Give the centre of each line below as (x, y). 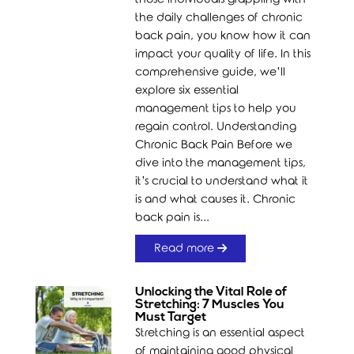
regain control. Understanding (216, 127)
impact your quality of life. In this (223, 54)
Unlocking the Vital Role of (211, 292)
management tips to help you (216, 109)
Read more (186, 249)
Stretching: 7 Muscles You (210, 305)
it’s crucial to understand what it (222, 181)
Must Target (171, 318)
